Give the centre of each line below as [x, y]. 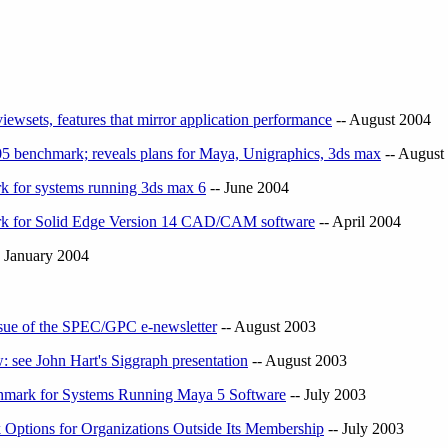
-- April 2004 [358, 221]
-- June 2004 [247, 187]
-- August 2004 [381, 119]
